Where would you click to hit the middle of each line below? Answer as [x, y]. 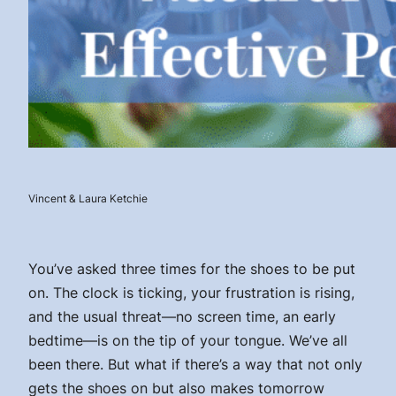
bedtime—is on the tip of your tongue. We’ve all [188, 340]
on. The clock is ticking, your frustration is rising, [191, 292]
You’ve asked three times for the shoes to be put [192, 268]
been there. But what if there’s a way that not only [195, 364]
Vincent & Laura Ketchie [88, 198]
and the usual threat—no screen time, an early [182, 316]
